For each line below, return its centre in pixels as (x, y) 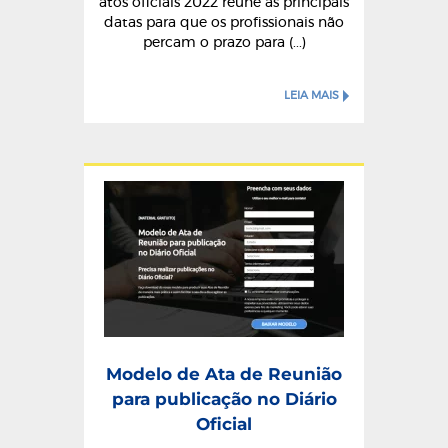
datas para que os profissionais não (224, 23)
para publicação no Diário (224, 399)
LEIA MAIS (311, 95)
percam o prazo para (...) (224, 43)
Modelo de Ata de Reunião (224, 374)
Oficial (224, 424)
